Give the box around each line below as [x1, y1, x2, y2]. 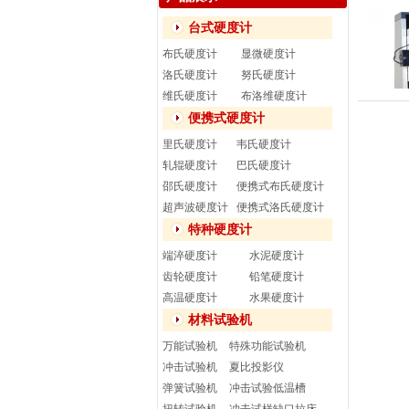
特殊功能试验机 [229, 340, 306, 352]
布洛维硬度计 [241, 89, 307, 102]
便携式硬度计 [188, 111, 265, 125]
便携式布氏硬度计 [236, 180, 324, 193]
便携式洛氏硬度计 [236, 201, 324, 214]
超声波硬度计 [163, 201, 228, 214]
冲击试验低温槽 [229, 382, 306, 394]
